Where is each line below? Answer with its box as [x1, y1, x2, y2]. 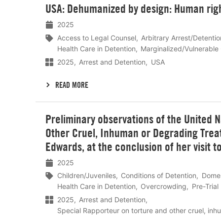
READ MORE [55, 79, 89, 90]
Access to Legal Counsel [57, 34, 136, 42]
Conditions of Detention [121, 171, 197, 180]
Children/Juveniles [57, 171, 116, 180]
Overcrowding [141, 182, 187, 191]
